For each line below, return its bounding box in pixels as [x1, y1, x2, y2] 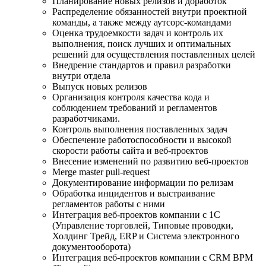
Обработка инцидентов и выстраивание [52, 188, 215, 198]
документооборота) [52, 241, 131, 252]
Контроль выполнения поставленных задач [52, 123, 227, 134]
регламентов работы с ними [52, 198, 165, 209]
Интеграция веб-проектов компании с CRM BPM [52, 252, 253, 262]
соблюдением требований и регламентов [52, 102, 217, 113]
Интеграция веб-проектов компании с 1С [52, 209, 220, 220]
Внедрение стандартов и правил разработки [52, 59, 231, 70]
